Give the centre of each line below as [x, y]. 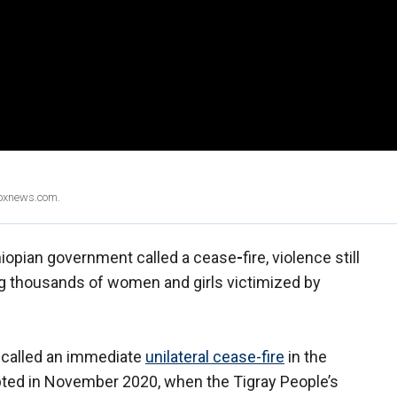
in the [306, 357]
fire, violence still [301, 258]
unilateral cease [201, 357]
